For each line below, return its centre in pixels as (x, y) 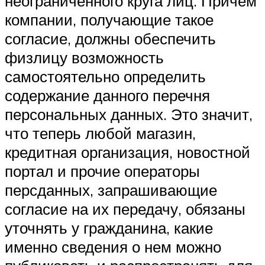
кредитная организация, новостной (127, 152)
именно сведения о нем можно (113, 246)
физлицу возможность (84, 57)
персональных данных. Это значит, (129, 114)
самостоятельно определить (105, 76)
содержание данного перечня (107, 95)
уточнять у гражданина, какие (109, 227)
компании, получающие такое (109, 19)
